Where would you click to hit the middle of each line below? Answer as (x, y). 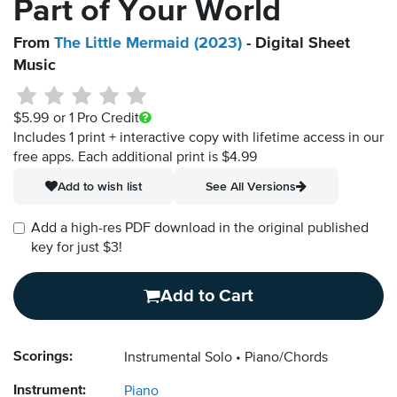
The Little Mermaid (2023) (148, 44)
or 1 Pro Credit (96, 119)
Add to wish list (100, 187)
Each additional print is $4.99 (167, 158)
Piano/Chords (286, 358)
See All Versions (251, 187)
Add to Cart (207, 296)
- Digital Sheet (296, 44)
